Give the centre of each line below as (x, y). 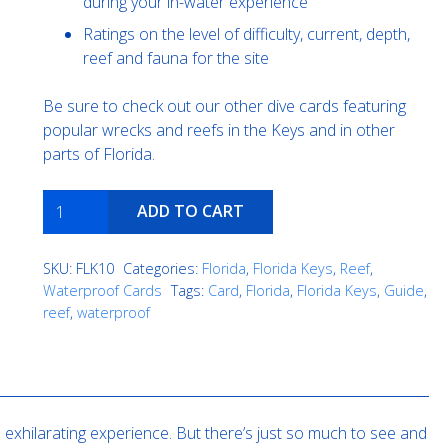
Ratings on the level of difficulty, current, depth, (246, 33)
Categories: (162, 269)
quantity (69, 248)
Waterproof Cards (102, 291)
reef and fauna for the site (175, 57)
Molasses (76, 200)
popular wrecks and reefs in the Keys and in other (218, 129)
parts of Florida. (98, 153)
